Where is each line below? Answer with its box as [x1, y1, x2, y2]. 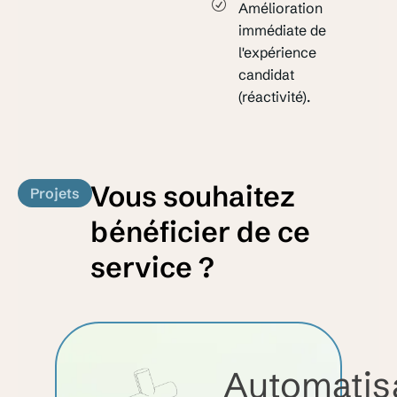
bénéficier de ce [90, 214, 310, 249]
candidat [238, 65, 295, 83]
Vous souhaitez [90, 178, 295, 214]
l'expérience [238, 43, 317, 61]
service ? [90, 249, 214, 284]
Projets [30, 183, 80, 202]
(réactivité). [238, 87, 311, 105]
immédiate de [238, 20, 327, 39]
